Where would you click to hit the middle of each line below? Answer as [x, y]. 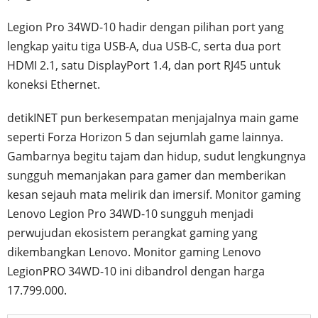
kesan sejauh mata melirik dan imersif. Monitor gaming [154, 194]
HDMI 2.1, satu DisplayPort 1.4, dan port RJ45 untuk [144, 65]
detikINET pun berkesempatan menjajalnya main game [153, 117]
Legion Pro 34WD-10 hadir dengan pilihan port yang [146, 27]
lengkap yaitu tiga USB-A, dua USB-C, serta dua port [144, 46]
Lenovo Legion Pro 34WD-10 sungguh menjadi [130, 213]
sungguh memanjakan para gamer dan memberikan [147, 175]
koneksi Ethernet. [54, 84]
